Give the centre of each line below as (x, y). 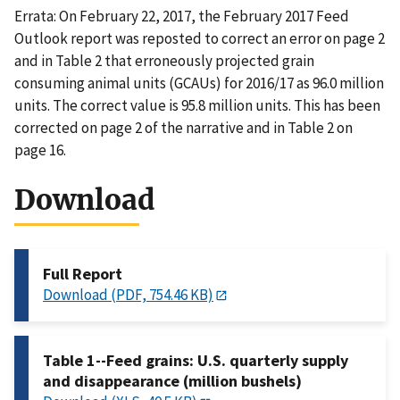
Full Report (83, 274)
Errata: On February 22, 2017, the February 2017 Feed (182, 17)
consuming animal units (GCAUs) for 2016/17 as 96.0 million (199, 83)
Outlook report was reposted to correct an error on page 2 (200, 39)
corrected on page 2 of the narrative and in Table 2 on (183, 128)
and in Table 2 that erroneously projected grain (164, 61)
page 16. (40, 150)
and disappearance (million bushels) (172, 381)
